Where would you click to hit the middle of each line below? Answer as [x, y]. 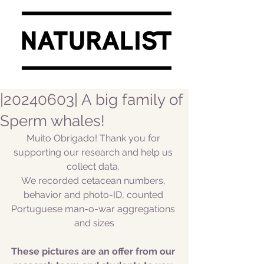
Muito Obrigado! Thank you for [94, 138]
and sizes [94, 223]
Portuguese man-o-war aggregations [94, 209]
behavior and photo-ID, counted [94, 195]
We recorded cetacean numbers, [94, 181]
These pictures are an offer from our [94, 251]
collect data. [94, 166]
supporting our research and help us [94, 152]
